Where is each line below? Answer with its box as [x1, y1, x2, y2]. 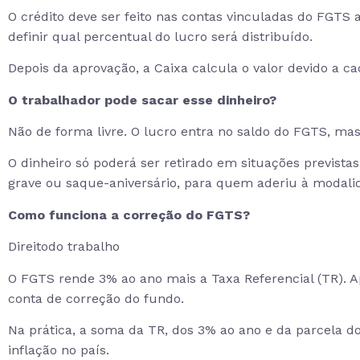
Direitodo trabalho [8, 239, 120, 255]
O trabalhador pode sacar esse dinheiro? [8, 92, 276, 108]
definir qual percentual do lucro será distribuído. [8, 28, 313, 44]
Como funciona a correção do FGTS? [8, 207, 250, 223]
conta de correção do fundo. [8, 290, 184, 306]
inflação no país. [8, 342, 109, 358]
